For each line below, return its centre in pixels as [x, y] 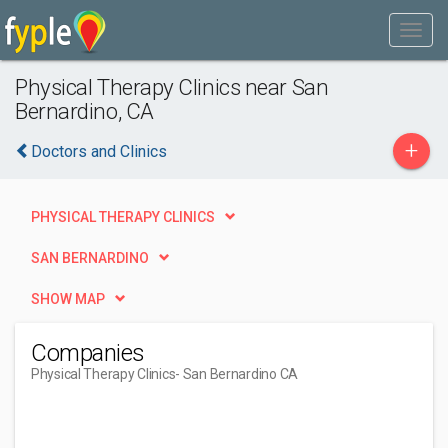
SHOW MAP [68, 299]
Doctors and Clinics [99, 151]
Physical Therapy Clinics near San [172, 87]
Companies [88, 353]
